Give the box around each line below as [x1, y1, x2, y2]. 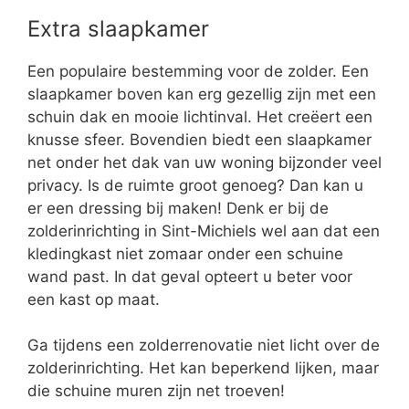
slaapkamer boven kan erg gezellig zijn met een [27, 84, 376, 103]
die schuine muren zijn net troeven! [27, 382, 285, 401]
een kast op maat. [27, 289, 160, 309]
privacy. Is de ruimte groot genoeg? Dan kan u [27, 175, 363, 194]
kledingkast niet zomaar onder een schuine [27, 244, 343, 263]
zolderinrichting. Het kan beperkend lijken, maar [27, 359, 379, 378]
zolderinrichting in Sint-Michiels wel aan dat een [27, 221, 380, 240]
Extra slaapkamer [27, 15, 209, 42]
